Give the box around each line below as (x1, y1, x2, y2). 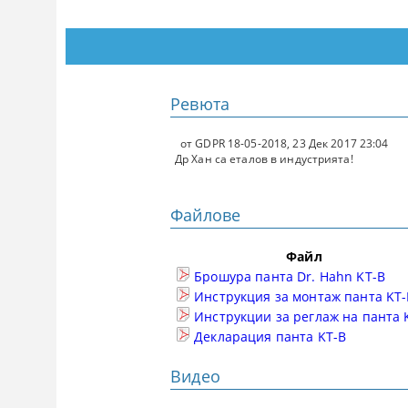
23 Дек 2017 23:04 (292, 135, 389, 151)
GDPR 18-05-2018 (195, 135, 288, 151)
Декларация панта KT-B (190, 327, 347, 345)
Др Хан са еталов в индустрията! (175, 150, 353, 167)
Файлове (170, 203, 241, 226)
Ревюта (170, 92, 230, 115)
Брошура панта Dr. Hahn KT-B (190, 267, 385, 285)
